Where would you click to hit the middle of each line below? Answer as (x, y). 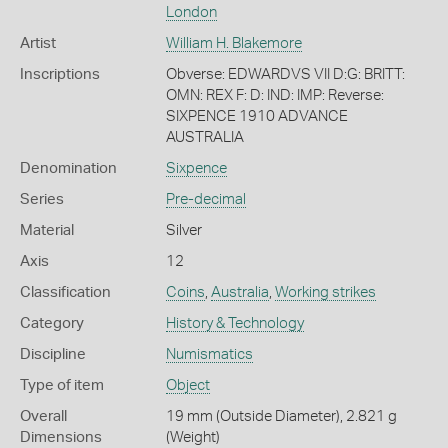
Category (52, 323)
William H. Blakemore (233, 43)
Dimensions (61, 437)
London (191, 12)
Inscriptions (60, 74)
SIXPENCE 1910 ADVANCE (256, 116)
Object (187, 385)
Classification (65, 292)
